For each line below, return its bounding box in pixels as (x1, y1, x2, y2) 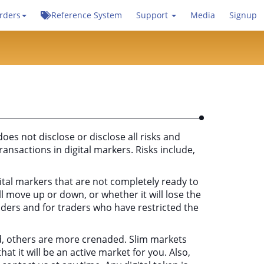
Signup (229, 9, 257, 21)
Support (136, 9, 170, 21)
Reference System (51, 9, 122, 21)
